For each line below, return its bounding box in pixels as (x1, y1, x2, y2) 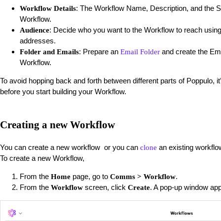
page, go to (71, 172, 110, 181)
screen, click (85, 183, 128, 192)
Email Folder (120, 47, 160, 56)
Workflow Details (20, 4, 76, 12)
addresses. (20, 36, 56, 45)
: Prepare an (79, 47, 120, 56)
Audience (20, 26, 49, 34)
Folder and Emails (20, 47, 79, 56)
